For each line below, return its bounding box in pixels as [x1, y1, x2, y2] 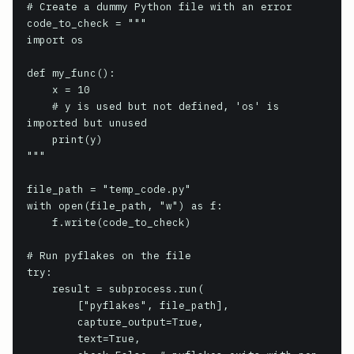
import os [27, 33, 84, 46]
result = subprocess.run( [27, 282, 52, 295]
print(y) [27, 133, 52, 145]
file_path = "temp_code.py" [27, 183, 191, 195]
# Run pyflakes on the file [27, 249, 191, 262]
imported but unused [27, 116, 147, 129]
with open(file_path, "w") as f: [27, 199, 223, 212]
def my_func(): [27, 66, 115, 79]
